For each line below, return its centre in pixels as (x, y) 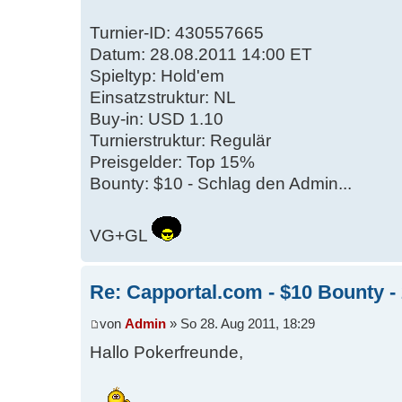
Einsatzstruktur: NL (163, 98)
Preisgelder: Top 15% (172, 162)
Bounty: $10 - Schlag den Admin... (221, 184)
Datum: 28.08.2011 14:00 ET (201, 55)
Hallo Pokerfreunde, (166, 352)
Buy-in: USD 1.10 (157, 119)
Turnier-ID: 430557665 (177, 33)
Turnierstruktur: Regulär (180, 141)
